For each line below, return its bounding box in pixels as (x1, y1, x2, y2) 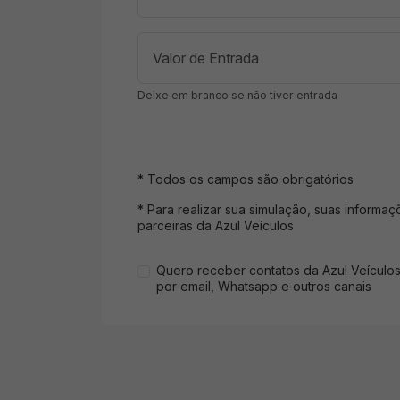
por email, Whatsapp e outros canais (156, 278, 371, 294)
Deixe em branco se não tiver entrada (137, 87, 337, 102)
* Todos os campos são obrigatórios (137, 171, 354, 187)
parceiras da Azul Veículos (137, 217, 294, 233)
